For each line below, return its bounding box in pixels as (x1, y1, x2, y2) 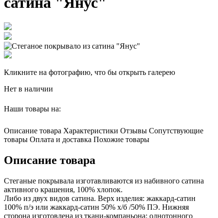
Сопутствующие (149, 126, 203, 135)
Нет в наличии (4, 84, 53, 93)
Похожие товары (93, 135, 149, 144)
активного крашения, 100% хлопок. (4, 185, 123, 194)
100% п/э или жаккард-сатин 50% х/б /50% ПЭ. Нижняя (4, 202, 189, 211)
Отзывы (120, 126, 147, 135)
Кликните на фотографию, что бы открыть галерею (4, 68, 175, 76)
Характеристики (63, 126, 118, 135)
